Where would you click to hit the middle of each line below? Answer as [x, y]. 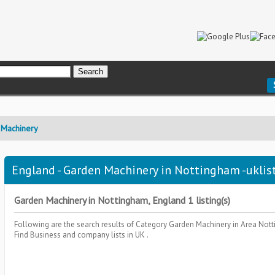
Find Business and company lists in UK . [81, 235]
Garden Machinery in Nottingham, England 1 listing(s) [122, 200]
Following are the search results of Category [91, 224]
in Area [246, 224]
